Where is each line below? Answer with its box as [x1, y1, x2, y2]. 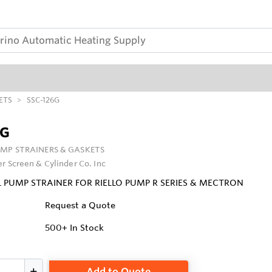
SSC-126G [27, 95, 59, 105]
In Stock [70, 222, 104, 234]
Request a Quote [45, 200, 116, 211]
